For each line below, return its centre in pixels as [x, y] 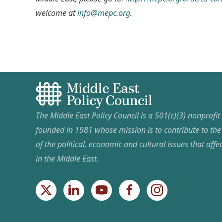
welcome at [56, 13]
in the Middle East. [67, 159]
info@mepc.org [104, 13]
